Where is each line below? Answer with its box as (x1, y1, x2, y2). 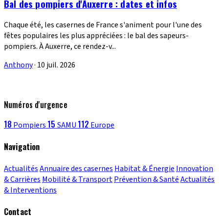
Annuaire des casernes (40, 163, 113, 174)
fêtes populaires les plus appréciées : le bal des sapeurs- (4, 30, 189, 42)
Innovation (176, 163, 213, 174)
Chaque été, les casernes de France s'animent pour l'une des (4, 20, 202, 31)
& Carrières (4, 174, 41, 185)
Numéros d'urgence (4, 99, 67, 111)
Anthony (4, 60, 33, 71)
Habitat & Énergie (114, 163, 175, 174)
